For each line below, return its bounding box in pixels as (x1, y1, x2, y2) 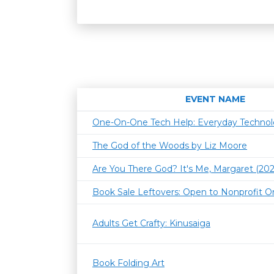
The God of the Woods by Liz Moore (92, 140, 247, 151)
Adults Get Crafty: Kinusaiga (92, 218, 210, 229)
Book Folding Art (92, 257, 165, 268)
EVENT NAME (185, 94, 245, 105)
